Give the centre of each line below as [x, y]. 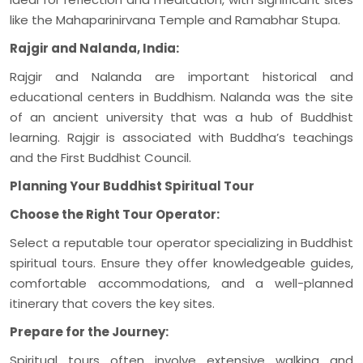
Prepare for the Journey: [89, 331]
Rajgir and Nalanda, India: [94, 48]
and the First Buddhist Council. [100, 157]
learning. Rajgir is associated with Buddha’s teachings [181, 137]
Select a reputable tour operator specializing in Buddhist [181, 242]
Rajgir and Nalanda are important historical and [181, 76]
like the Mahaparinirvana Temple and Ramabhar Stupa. [175, 19]
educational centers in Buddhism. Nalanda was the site [181, 96]
